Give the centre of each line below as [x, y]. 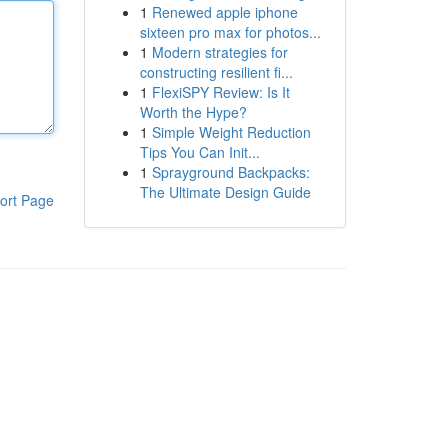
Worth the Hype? [193, 112]
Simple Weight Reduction [231, 132]
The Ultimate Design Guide [225, 192]
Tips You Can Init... [199, 152]
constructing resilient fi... [216, 72]
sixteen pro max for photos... [230, 32]
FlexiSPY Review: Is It [220, 92]
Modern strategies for [219, 52]
